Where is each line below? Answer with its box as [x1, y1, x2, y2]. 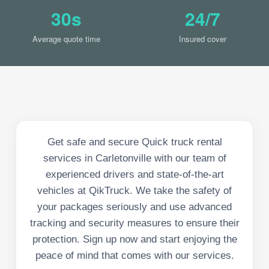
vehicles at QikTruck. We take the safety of [37, 184, 232, 196]
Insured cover [179, 32, 226, 44]
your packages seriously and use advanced [37, 201, 232, 213]
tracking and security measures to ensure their [29, 217, 240, 229]
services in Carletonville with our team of [43, 152, 226, 164]
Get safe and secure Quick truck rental [47, 136, 222, 148]
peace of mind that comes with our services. [35, 249, 234, 261]
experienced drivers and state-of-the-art [45, 168, 224, 180]
